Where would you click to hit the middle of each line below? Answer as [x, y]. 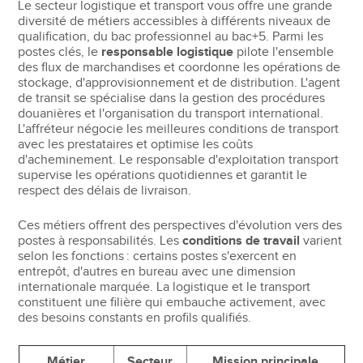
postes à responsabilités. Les [100, 241]
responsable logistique [168, 52]
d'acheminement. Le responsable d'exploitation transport [179, 160]
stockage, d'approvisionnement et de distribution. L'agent [179, 83]
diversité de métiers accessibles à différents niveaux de [175, 21]
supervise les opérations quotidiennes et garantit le [163, 175]
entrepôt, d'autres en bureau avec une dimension [157, 271]
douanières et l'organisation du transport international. [171, 113]
